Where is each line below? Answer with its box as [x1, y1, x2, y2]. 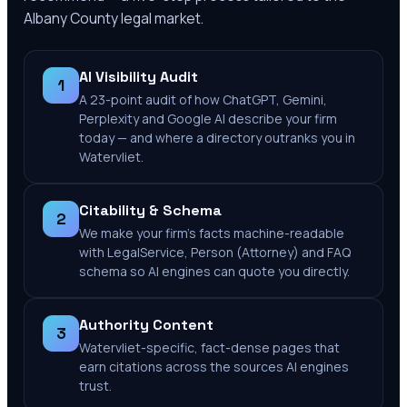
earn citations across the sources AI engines [79, 358, 349, 375]
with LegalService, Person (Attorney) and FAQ [79, 243, 351, 261]
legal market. [118, 8, 203, 28]
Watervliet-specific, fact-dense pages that [79, 339, 340, 356]
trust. [79, 377, 112, 394]
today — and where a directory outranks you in [79, 129, 355, 146]
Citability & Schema [79, 201, 222, 220]
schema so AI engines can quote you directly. [79, 263, 350, 280]
